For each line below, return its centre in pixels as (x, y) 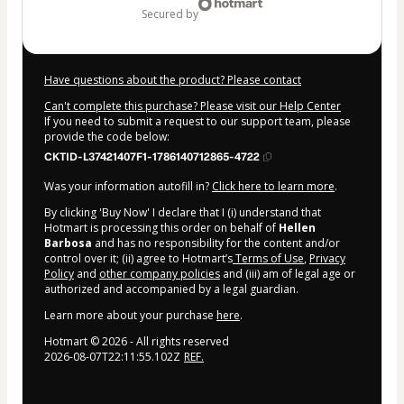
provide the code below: (107, 136)
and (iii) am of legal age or (288, 273)
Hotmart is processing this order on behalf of (161, 227)
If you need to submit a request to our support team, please (197, 121)
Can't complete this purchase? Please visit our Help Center (193, 106)
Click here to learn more (273, 186)
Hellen (297, 227)
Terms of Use (268, 258)
